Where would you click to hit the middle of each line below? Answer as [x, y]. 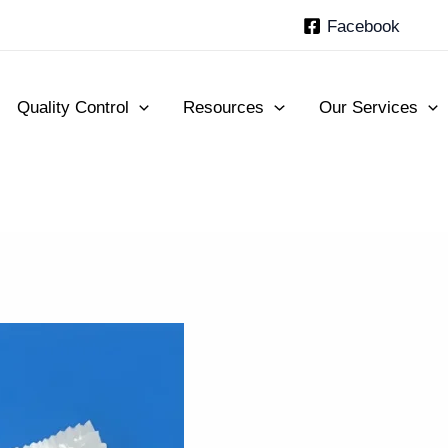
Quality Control [73, 107]
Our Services [368, 107]
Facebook [364, 26]
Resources [224, 107]
